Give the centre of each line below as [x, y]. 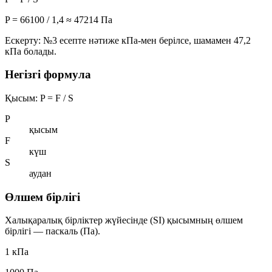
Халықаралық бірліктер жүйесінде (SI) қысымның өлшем [124, 220]
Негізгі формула [48, 75]
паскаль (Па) [72, 231]
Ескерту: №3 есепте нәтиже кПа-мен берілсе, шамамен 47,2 [128, 40]
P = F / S [57, 98]
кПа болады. [31, 51]
